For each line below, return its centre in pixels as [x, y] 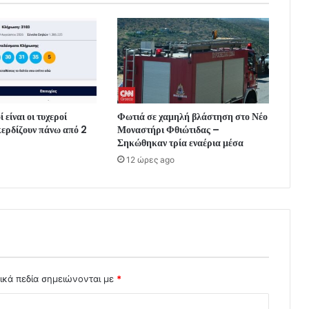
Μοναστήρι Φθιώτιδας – [168, 129]
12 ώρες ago [150, 159]
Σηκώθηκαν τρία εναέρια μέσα [180, 142]
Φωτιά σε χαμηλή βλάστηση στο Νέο [192, 116]
